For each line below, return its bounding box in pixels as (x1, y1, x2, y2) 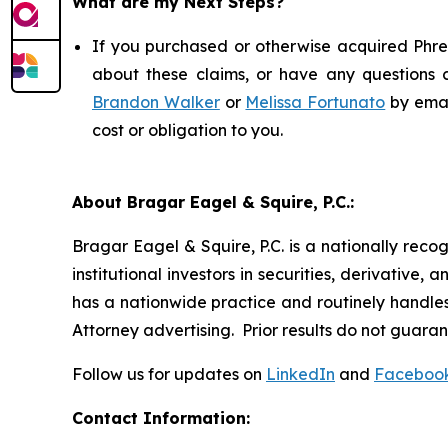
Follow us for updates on (72, 364, 266, 385)
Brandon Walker (92, 92, 220, 113)
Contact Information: (72, 408, 250, 429)
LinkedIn (266, 364, 335, 385)
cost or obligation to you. (92, 120, 283, 141)
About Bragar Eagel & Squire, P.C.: (72, 192, 354, 213)
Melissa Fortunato (245, 92, 386, 113)
